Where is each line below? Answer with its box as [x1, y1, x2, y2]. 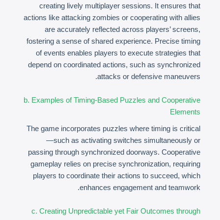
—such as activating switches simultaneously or [46, 136, 200, 144]
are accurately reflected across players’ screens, [45, 25, 200, 33]
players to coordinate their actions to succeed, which [33, 171, 200, 180]
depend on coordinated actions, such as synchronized [28, 60, 200, 69]
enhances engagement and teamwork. [80, 183, 200, 192]
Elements [170, 108, 200, 116]
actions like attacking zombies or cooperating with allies [24, 13, 200, 22]
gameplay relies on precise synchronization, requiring [30, 160, 200, 168]
